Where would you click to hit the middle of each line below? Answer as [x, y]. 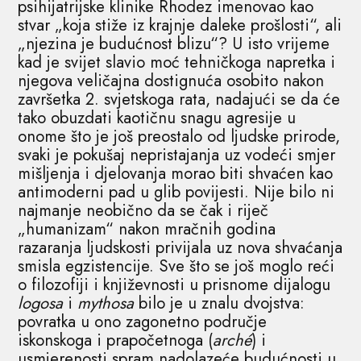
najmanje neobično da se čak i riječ [143, 210]
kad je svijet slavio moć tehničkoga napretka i [177, 62]
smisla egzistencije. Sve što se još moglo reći [176, 266]
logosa [41, 303]
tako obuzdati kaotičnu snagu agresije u [157, 118]
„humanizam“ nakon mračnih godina [147, 229]
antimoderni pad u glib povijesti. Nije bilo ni [176, 192]
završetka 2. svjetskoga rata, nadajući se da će [179, 99]
